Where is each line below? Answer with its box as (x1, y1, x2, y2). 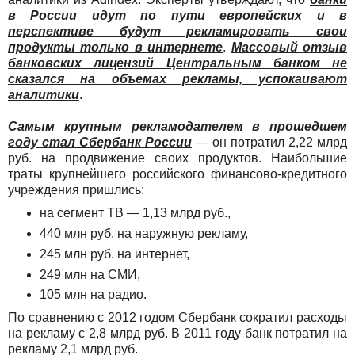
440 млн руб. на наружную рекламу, (39, 226, 251, 240)
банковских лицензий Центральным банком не (8, 55, 347, 70)
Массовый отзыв (231, 40, 348, 54)
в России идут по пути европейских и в (8, 8, 347, 22)
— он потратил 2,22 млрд (192, 135, 347, 149)
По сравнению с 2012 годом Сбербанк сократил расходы (8, 311, 347, 325)
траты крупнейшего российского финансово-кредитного (8, 166, 347, 181)
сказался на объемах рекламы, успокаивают (8, 71, 347, 86)
